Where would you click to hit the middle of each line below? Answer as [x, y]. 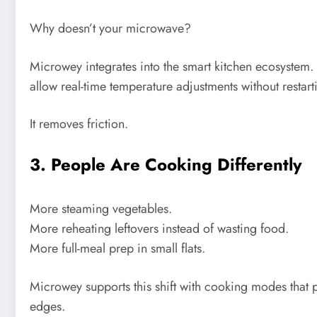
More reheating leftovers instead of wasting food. [159, 229]
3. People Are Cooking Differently [166, 165]
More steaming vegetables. [101, 209]
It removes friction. [79, 124]
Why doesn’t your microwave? [110, 29]
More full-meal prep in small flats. [117, 249]
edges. [47, 306]
